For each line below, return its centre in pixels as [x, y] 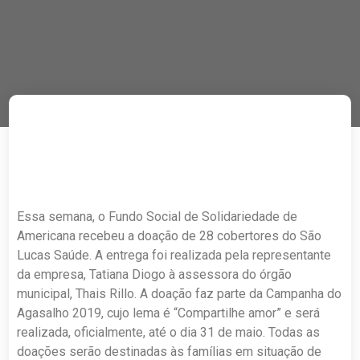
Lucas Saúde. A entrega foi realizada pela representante [174, 255]
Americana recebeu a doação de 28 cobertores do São [170, 236]
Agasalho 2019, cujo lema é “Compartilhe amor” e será [169, 313]
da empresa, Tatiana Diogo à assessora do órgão [155, 274]
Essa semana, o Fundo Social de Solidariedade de [157, 217]
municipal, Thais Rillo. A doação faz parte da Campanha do [180, 294]
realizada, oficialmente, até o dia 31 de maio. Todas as [169, 332]
